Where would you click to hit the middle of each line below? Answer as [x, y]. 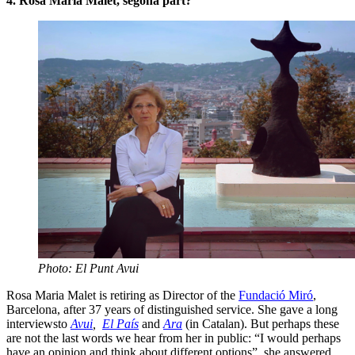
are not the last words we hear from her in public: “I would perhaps [174, 338]
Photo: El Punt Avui [88, 268]
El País [120, 323]
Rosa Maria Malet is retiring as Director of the [122, 295]
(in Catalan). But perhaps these [261, 323]
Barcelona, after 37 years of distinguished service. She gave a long [172, 309]
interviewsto [38, 323]
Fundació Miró [276, 295]
